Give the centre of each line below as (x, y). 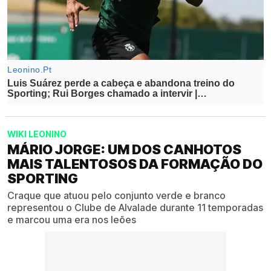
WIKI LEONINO (37, 134)
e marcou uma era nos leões (72, 219)
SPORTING (43, 178)
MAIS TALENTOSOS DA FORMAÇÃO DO (135, 164)
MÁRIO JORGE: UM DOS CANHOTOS (124, 149)
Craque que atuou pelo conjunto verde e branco (116, 195)
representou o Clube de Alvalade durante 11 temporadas (135, 207)
